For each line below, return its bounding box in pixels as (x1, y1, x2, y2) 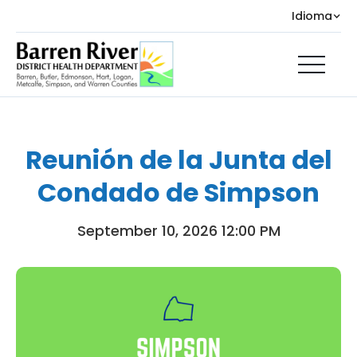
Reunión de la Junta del (25, 141, 332, 178)
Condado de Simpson (37, 174, 320, 210)
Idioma (292, 8, 332, 24)
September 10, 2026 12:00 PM (76, 220, 280, 241)
